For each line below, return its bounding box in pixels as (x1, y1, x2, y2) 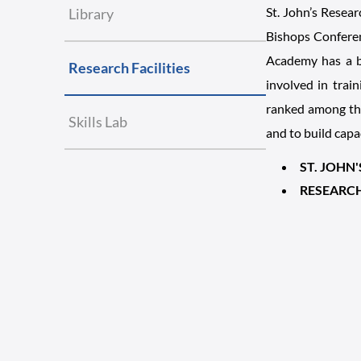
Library (68, 5, 114, 23)
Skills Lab (68, 113, 127, 131)
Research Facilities (68, 59, 190, 77)
